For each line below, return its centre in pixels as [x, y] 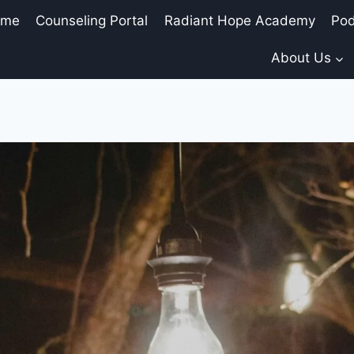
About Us [301, 58]
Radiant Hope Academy [239, 20]
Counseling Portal [92, 20]
